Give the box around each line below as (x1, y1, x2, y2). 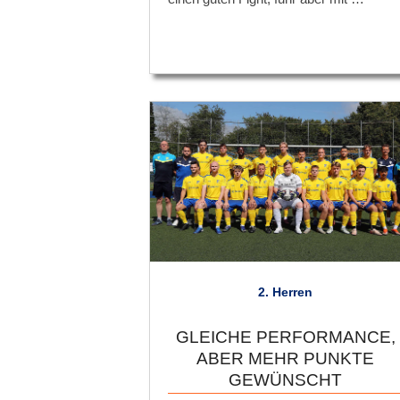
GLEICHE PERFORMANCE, (175, 327, 396, 346)
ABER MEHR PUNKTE (196, 348, 375, 368)
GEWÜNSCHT (229, 370, 343, 389)
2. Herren (258, 284, 313, 299)
